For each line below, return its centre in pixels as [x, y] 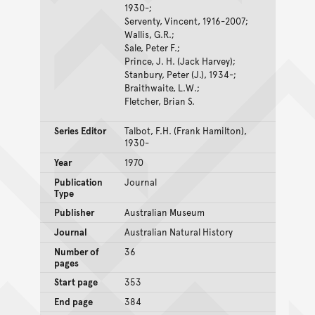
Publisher [74, 212]
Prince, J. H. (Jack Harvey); [180, 61]
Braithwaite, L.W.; [162, 88]
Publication [78, 182]
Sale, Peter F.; [152, 47]
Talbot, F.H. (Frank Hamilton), [185, 130]
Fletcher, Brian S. [159, 101]
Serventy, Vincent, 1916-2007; [186, 21]
